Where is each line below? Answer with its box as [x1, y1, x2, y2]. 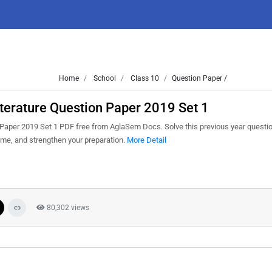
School [92, 74, 116, 83]
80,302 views [45, 203, 89, 212]
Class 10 [129, 74, 159, 83]
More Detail [127, 135, 166, 144]
